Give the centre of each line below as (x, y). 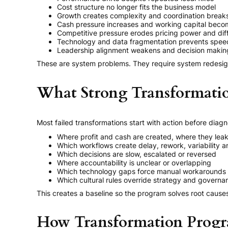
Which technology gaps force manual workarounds (141, 171)
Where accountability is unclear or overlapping (134, 162)
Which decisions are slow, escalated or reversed (137, 154)
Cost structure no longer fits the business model (136, 7)
